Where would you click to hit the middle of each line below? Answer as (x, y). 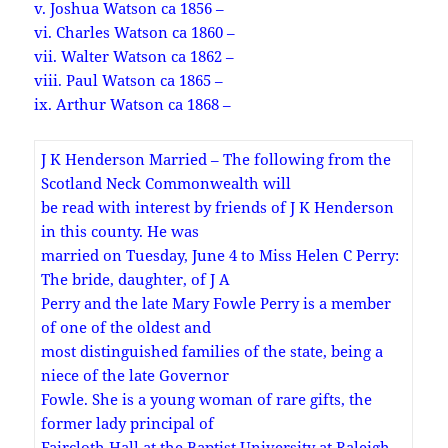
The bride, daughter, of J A (136, 278)
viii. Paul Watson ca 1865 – (129, 79)
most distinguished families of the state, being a (212, 350)
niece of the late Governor (135, 374)
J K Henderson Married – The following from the (216, 158)
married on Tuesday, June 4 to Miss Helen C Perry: (220, 254)
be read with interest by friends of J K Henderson (218, 206)
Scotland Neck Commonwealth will (166, 182)
